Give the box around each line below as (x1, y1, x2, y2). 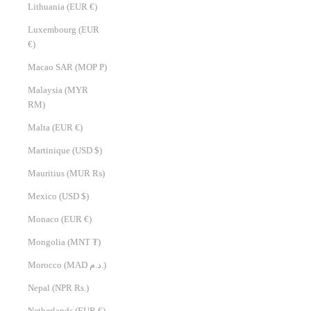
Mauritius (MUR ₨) (92, 168, 105, 179)
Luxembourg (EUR (28, 24, 99, 35)
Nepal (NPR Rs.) (74, 283, 89, 294)
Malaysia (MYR (28, 85, 88, 96)
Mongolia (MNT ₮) (92, 237, 101, 248)
